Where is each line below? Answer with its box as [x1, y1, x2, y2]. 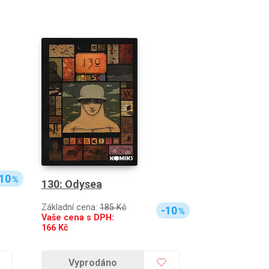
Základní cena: [41, 202, 100, 213]
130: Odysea [41, 177, 102, 190]
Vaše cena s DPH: [41, 212, 114, 223]
